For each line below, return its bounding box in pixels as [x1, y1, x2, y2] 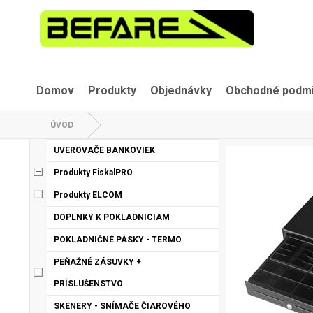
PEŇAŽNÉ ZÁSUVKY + [54, 257, 141, 267]
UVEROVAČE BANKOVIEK [54, 145, 155, 155]
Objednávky [150, 84, 212, 97]
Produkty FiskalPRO [54, 168, 133, 177]
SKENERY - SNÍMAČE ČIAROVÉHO [54, 301, 191, 311]
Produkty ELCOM [54, 190, 122, 200]
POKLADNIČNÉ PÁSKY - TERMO [54, 235, 182, 245]
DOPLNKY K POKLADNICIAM [54, 212, 170, 222]
